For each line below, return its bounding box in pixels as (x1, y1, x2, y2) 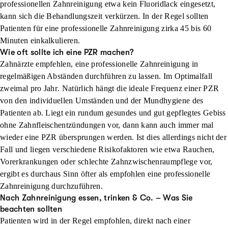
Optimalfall (174, 72, 213, 80)
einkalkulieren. (30, 36, 80, 45)
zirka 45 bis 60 (161, 24, 212, 33)
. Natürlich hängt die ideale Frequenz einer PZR (58, 84, 219, 93)
